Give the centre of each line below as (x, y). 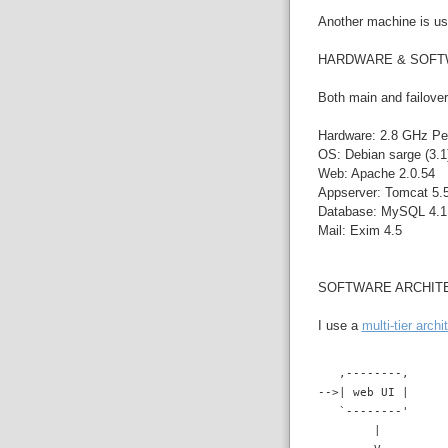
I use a (339, 325)
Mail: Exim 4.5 (359, 230)
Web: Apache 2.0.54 (376, 173)
